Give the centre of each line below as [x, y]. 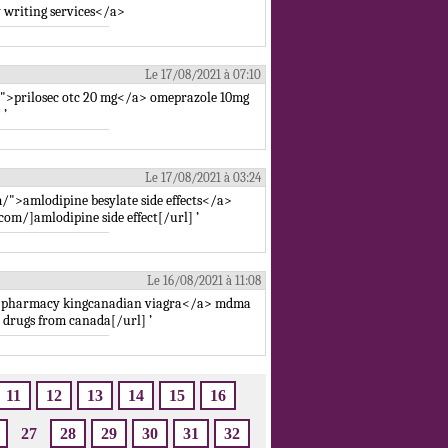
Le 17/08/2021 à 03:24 [204, 177]
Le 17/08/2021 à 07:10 [204, 74]
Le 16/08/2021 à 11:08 [205, 280]
